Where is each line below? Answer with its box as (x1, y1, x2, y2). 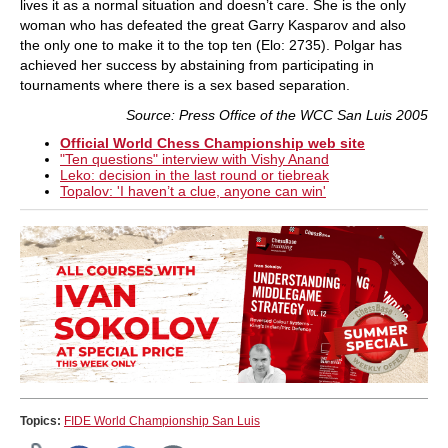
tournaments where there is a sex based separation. (20, 77, 350, 93)
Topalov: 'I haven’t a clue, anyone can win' (60, 183, 326, 199)
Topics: (20, 413, 64, 428)
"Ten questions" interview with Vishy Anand (60, 151, 329, 167)
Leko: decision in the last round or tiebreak (60, 167, 329, 183)
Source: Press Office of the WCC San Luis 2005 (126, 107, 428, 123)
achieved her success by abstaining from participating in (20, 57, 374, 73)
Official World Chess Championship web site (60, 135, 365, 151)
